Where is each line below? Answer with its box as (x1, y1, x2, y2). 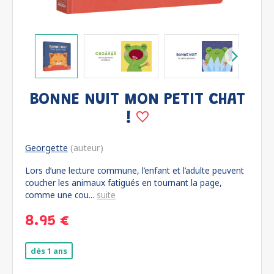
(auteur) (68, 142, 103, 154)
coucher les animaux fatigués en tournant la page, (25, 177, 222, 188)
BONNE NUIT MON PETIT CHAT (29, 92, 245, 108)
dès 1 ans (31, 245, 67, 256)
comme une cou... (25, 189, 97, 201)
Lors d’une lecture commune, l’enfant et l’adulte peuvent (25, 165, 244, 176)
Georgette (25, 142, 68, 154)
